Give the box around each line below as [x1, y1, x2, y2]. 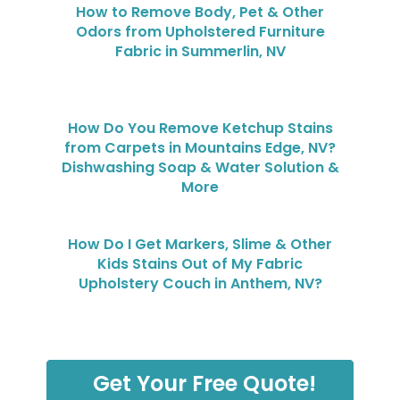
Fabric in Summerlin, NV [114, 40, 286, 62]
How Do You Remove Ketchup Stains [67, 117, 333, 138]
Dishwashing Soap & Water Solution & [61, 156, 339, 178]
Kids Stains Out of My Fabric [97, 253, 303, 274]
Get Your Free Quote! [93, 368, 316, 398]
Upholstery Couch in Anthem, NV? [78, 272, 322, 294]
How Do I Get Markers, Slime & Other [68, 233, 332, 254]
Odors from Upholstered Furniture [75, 21, 325, 42]
